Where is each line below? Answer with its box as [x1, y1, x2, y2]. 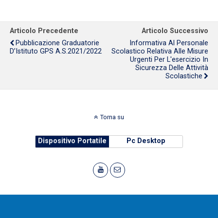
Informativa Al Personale [129, 39, 208, 47]
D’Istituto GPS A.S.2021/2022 [10, 47, 102, 55]
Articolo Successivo [142, 27, 208, 35]
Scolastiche [165, 72, 202, 80]
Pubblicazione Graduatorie [16, 39, 99, 47]
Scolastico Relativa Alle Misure [111, 47, 208, 55]
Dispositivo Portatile [37, 137, 107, 145]
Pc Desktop [126, 137, 165, 145]
